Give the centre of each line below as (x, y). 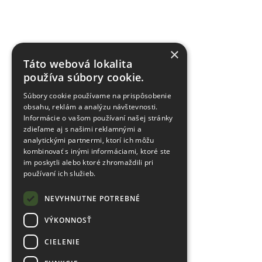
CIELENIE (62, 242)
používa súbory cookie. (84, 77)
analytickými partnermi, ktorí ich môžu (89, 140)
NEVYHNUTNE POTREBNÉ (92, 198)
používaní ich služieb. (60, 173)
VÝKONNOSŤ (68, 220)
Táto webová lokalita (78, 64)
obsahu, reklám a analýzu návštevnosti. (91, 107)
